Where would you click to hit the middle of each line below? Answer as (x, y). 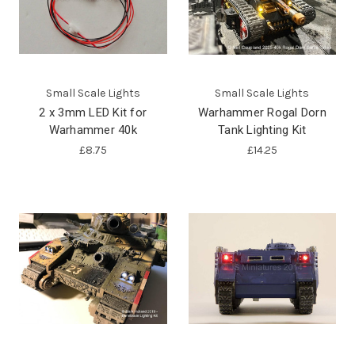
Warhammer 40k (93, 130)
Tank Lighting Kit (262, 130)
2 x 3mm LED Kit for (93, 112)
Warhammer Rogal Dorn (262, 112)
